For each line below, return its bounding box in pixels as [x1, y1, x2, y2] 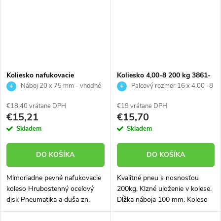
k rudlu [6, 92, 26, 102]
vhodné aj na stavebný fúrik [116, 205, 201, 215]
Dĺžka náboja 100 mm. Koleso [116, 194, 208, 204]
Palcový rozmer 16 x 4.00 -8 [129, 81, 213, 90]
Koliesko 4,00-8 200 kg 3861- [116, 70, 211, 80]
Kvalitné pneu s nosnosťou [116, 173, 199, 183]
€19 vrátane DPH [116, 101, 167, 110]
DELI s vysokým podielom [6, 205, 86, 215]
